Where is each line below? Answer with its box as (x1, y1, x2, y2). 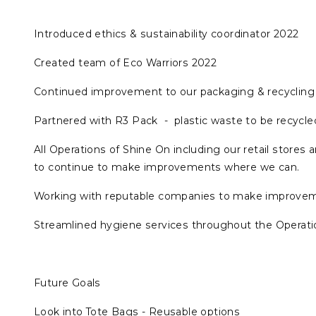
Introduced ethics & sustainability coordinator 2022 (34, 28, 299, 40)
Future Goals (34, 277, 104, 289)
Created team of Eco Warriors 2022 (34, 57, 217, 69)
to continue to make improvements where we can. (34, 162, 303, 174)
